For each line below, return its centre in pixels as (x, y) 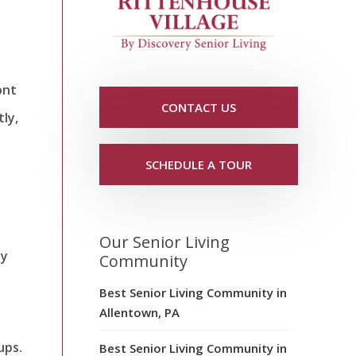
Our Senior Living (164, 242)
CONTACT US (199, 107)
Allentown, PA (139, 312)
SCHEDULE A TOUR (199, 164)
